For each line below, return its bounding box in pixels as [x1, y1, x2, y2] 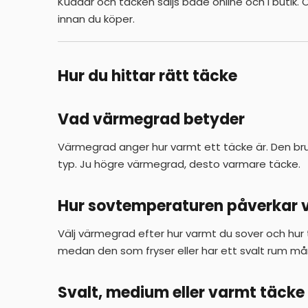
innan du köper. [58, 12, 135, 27]
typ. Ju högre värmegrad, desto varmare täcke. [58, 156, 300, 171]
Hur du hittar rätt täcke [58, 65, 237, 87]
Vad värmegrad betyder [58, 108, 245, 130]
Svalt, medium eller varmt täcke [58, 282, 305, 304]
